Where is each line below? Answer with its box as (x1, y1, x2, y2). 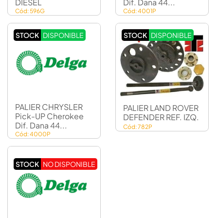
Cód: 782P (123, 123, 152, 130)
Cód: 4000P (15, 130, 51, 138)
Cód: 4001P (123, 7, 156, 15)
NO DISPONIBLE (43, 159, 95, 168)
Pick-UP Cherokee (15, 110, 47, 121)
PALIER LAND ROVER (123, 102, 199, 113)
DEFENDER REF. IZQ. (123, 111, 199, 122)
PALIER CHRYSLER (15, 101, 83, 112)
